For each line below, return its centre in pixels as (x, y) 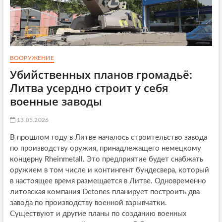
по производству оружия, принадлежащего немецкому (105, 149)
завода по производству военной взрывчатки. (88, 203)
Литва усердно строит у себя (89, 88)
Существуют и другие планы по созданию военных (98, 214)
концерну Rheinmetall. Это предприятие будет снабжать (106, 160)
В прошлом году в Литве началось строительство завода (108, 138)
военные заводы (56, 101)
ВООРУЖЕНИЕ (32, 58)
